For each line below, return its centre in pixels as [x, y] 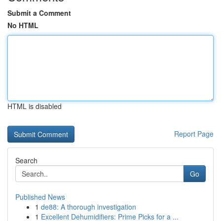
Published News [40, 197]
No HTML [23, 25]
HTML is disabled [35, 106]
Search [26, 160]
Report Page [194, 134]
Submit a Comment [39, 13]
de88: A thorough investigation [89, 207]
